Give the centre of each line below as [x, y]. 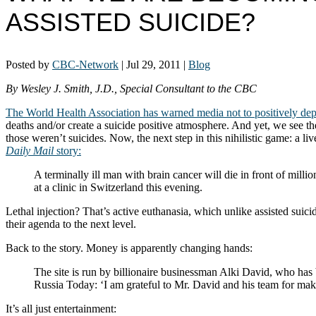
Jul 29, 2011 [153, 64]
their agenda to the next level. [71, 224]
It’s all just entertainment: [61, 308]
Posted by [29, 64]
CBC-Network [85, 64]
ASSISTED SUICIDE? [130, 22]
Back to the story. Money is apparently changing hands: [129, 248]
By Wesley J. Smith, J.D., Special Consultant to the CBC [131, 88]
